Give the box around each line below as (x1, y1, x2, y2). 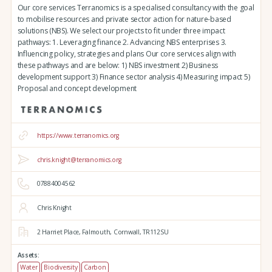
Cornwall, (112, 228, 141, 237)
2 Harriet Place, (36, 228, 81, 237)
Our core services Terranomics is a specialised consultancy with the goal (17, 2, 254, 13)
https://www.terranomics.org (36, 131, 119, 140)
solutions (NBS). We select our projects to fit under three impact (17, 25, 225, 36)
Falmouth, (80, 228, 112, 237)
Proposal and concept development (17, 83, 137, 94)
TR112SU (141, 228, 169, 237)
